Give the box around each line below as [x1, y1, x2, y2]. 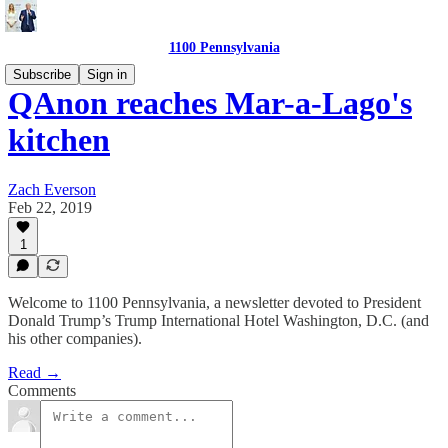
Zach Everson [8, 180, 96, 198]
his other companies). [8, 330, 142, 347]
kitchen [8, 122, 110, 159]
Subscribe [13, 67, 71, 82]
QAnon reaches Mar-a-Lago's [8, 85, 412, 122]
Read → [8, 364, 61, 381]
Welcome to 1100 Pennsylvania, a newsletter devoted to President [8, 294, 421, 311]
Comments [8, 382, 76, 399]
